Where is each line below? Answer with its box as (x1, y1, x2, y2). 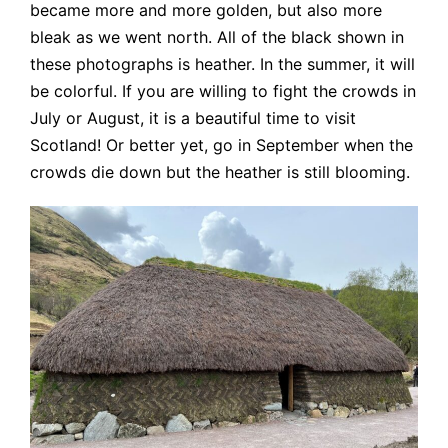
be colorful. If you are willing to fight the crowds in (30, 81, 416, 102)
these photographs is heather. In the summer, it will (30, 54, 415, 75)
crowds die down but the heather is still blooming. (30, 162, 410, 183)
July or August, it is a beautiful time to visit (30, 108, 356, 129)
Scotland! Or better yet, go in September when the (30, 135, 413, 156)
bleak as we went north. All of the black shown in (30, 27, 404, 48)
